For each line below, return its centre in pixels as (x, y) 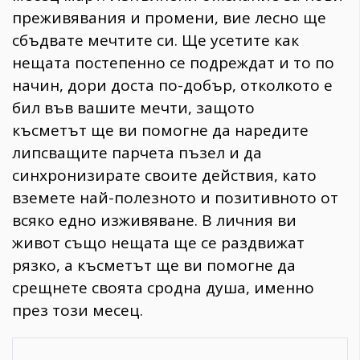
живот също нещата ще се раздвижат (158, 243)
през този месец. (80, 311)
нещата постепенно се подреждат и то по (173, 63)
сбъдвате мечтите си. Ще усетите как (155, 41)
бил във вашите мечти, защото (133, 108)
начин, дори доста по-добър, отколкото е (172, 86)
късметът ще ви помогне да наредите (160, 131)
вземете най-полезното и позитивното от (175, 198)
